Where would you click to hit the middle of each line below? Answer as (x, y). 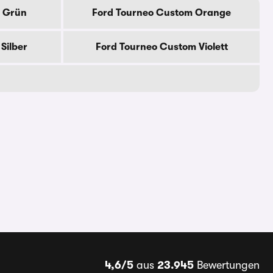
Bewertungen (226, 265)
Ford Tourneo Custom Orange (161, 13)
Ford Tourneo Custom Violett (161, 47)
